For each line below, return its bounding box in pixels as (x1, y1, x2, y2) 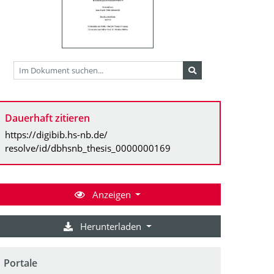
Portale (4, 256, 37, 270)
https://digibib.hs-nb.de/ (5, 128, 108, 141)
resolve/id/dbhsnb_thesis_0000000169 (5, 141, 171, 154)
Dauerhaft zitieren (5, 111, 90, 125)
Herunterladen (78, 220, 144, 232)
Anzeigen (89, 188, 133, 201)
